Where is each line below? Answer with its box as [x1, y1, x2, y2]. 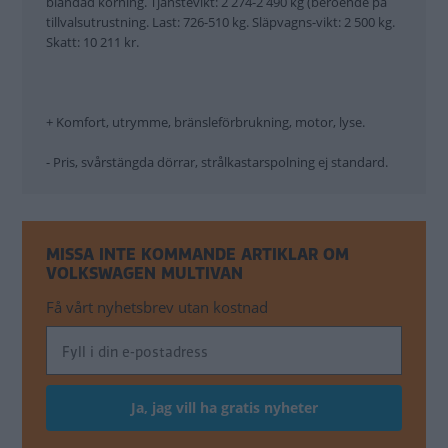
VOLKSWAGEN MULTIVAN [46, 262, 243, 286]
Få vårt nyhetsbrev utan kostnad [46, 297, 268, 318]
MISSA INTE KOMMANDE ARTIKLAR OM [46, 243, 349, 267]
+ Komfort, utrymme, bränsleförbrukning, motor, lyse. [46, 113, 365, 132]
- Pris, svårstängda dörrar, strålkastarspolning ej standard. [46, 153, 388, 172]
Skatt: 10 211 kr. [46, 33, 139, 52]
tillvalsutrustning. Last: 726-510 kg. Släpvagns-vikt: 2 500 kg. [46, 13, 395, 32]
